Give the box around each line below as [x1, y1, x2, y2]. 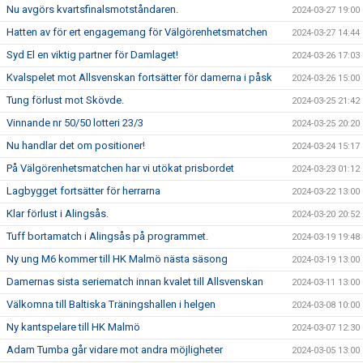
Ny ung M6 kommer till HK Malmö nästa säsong [6, 253, 228, 266]
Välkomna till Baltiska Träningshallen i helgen [6, 298, 216, 311]
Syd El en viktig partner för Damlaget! [6, 49, 181, 62]
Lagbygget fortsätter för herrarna [6, 185, 160, 198]
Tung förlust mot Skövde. [6, 94, 124, 107]
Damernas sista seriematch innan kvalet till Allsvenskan [6, 275, 263, 288]
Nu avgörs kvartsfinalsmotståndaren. [6, 3, 178, 16]
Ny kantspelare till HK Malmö [6, 321, 140, 334]
